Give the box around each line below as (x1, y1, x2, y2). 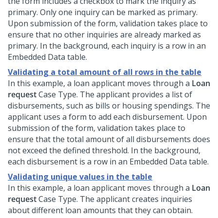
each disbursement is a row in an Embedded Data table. (8, 156, 209, 167)
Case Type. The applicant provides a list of (36, 89, 192, 100)
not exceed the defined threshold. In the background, (8, 145, 200, 156)
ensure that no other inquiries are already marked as (8, 29, 201, 40)
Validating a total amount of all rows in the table (8, 67, 201, 77)
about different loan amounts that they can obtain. (8, 205, 193, 216)
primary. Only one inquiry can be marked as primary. (8, 7, 198, 18)
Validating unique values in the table (8, 171, 152, 182)
